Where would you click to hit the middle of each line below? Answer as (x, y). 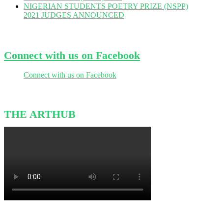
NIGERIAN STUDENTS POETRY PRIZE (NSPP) (106, 6)
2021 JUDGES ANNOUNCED (74, 15)
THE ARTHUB (40, 114)
